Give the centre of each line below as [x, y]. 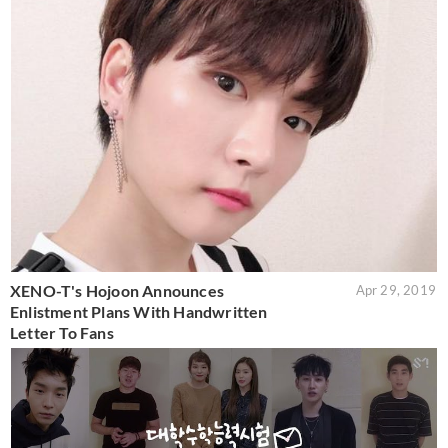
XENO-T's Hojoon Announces [117, 291]
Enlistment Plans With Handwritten [139, 312]
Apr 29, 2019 [395, 290]
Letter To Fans [62, 333]
